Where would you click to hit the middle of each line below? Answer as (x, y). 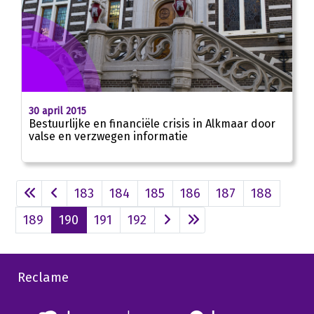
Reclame (43, 278)
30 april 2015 (57, 111)
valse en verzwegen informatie (108, 137)
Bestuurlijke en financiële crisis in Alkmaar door (152, 124)
